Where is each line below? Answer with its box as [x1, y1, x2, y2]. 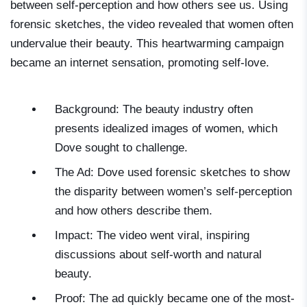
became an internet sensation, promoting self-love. [10, 56, 269, 70]
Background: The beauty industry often [55, 103, 253, 116]
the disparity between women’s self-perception [55, 185, 292, 199]
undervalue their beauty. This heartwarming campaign [10, 37, 284, 51]
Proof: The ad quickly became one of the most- [55, 292, 295, 306]
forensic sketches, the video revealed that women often [10, 18, 293, 32]
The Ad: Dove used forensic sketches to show [55, 166, 290, 180]
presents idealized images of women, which [55, 122, 278, 136]
